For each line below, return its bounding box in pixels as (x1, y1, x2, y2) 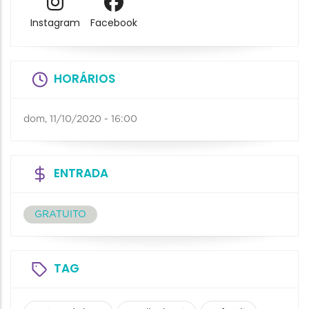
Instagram (30, 16, 80, 30)
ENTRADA (54, 164, 108, 181)
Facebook (90, 16, 137, 30)
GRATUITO (34, 209, 86, 219)
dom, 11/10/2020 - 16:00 (23, 114, 137, 124)
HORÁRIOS (54, 70, 115, 87)
